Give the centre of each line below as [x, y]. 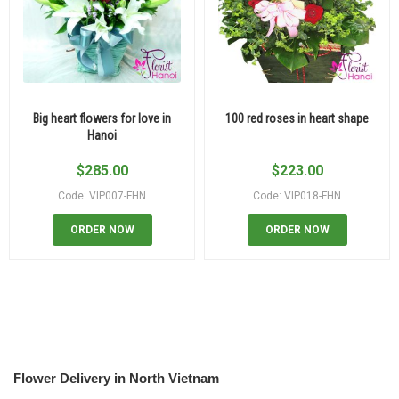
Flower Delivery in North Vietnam [116, 379]
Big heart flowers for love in [102, 119]
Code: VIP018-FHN [297, 196]
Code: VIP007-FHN [102, 196]
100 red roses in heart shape [297, 119]
